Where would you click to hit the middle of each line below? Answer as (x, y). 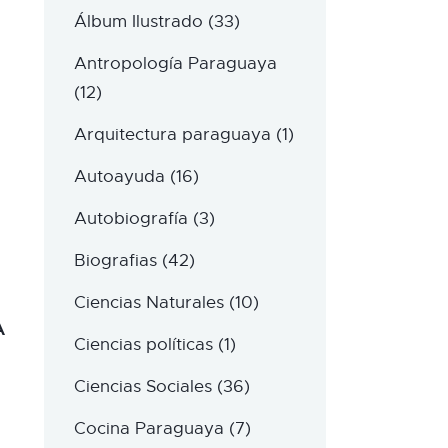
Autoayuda (119, 177)
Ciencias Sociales (142, 387)
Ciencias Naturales (148, 303)
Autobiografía (130, 219)
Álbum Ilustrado (138, 22)
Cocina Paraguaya (148, 429)
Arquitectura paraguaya (172, 135)
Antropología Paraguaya (175, 64)
